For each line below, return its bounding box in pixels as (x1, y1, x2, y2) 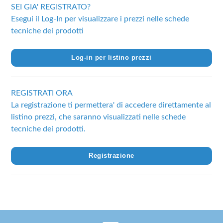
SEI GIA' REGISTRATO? (11, 2, 91, 11)
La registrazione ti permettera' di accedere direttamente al (11, 101, 212, 109)
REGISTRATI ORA (11, 89, 73, 97)
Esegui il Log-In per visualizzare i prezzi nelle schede (11, 14, 190, 23)
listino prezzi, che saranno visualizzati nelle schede (11, 112, 186, 121)
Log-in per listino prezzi (71, 53, 152, 61)
